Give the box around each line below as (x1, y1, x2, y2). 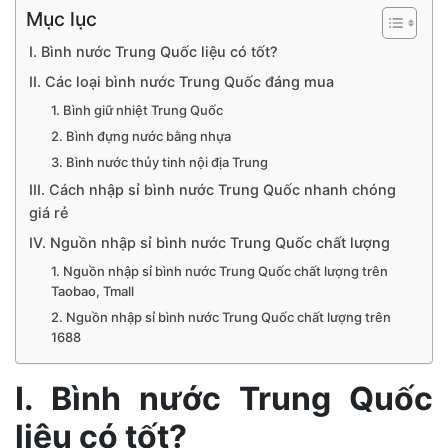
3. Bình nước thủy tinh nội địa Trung (51, 153, 269, 170)
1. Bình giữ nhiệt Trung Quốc (51, 101, 224, 118)
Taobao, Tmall (51, 282, 135, 299)
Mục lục (26, 6, 97, 31)
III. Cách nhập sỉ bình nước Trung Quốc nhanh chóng (28, 180, 396, 198)
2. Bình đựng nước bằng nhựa (51, 127, 232, 144)
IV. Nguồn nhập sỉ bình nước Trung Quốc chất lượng (28, 233, 390, 251)
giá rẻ (28, 203, 68, 221)
